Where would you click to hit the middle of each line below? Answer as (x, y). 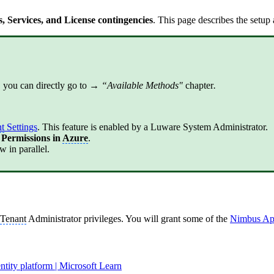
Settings (21, 127)
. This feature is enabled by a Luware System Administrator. (154, 127)
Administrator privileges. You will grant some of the (128, 218)
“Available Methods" (143, 85)
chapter (199, 85)
